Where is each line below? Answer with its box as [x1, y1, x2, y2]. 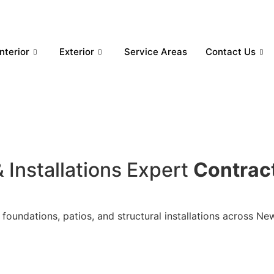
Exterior [59, 45, 94, 57]
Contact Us [205, 45, 256, 57]
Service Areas [124, 45, 187, 57]
